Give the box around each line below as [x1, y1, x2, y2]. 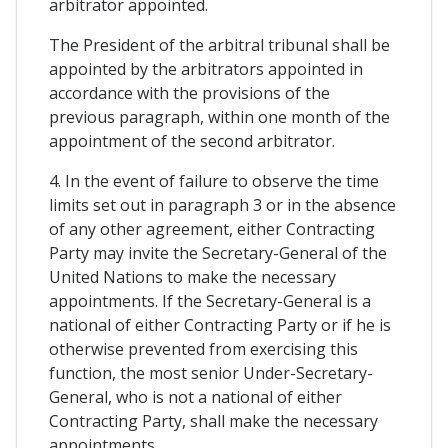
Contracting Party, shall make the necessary [49, 410, 378, 433]
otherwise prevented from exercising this [49, 338, 358, 361]
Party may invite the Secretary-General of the [49, 242, 387, 265]
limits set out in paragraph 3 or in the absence [49, 194, 396, 217]
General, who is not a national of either [49, 386, 342, 409]
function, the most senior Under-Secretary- [49, 362, 373, 385]
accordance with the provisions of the [49, 82, 330, 105]
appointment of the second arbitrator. [49, 130, 335, 153]
